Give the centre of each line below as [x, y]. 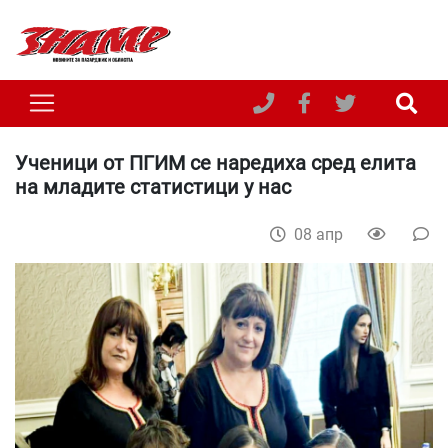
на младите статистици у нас [153, 186]
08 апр [320, 234]
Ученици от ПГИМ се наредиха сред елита [215, 162]
